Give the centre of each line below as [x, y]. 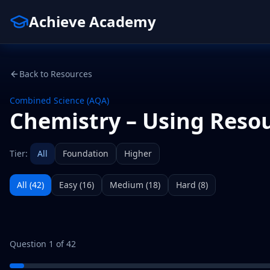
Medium [127, 185]
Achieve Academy [93, 21]
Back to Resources [56, 74]
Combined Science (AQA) [59, 100]
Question [29, 244]
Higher [138, 153]
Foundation [86, 153]
